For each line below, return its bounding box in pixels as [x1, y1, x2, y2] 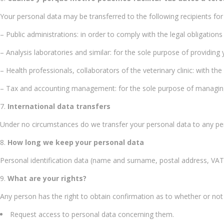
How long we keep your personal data [7, 137, 144, 147]
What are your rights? [7, 173, 86, 183]
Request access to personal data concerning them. [10, 209, 174, 219]
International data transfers [7, 101, 110, 111]
